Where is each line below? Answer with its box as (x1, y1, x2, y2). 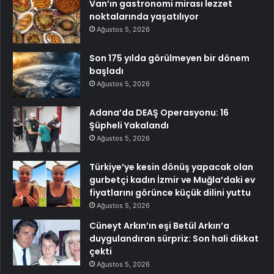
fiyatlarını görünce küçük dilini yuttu (89, 187, 251, 199)
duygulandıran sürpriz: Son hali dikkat (89, 232, 259, 245)
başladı (89, 65, 124, 78)
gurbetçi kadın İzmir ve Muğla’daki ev (89, 174, 255, 187)
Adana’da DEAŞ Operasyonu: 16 (89, 106, 229, 119)
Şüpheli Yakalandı (89, 119, 169, 132)
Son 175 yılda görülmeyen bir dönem (89, 52, 250, 65)
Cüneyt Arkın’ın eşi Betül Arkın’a (89, 220, 229, 232)
